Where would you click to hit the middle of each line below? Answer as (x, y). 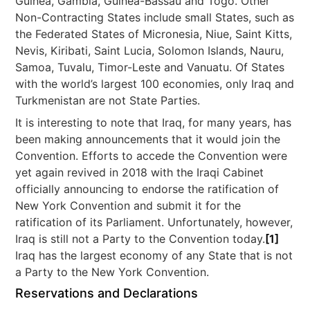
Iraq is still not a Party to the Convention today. (140, 239)
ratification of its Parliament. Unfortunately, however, (154, 222)
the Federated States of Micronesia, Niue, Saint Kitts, (154, 34)
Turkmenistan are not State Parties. (108, 100)
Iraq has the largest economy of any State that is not (154, 255)
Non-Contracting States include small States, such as (155, 17)
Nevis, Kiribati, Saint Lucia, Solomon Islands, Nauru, (150, 51)
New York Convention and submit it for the (128, 206)
